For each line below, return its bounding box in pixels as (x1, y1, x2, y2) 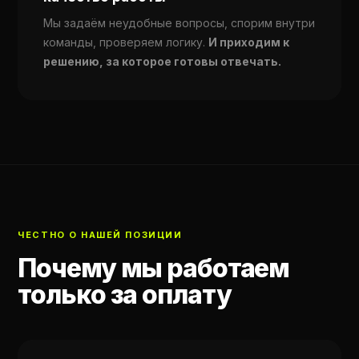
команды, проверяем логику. (43, 35, 209, 49)
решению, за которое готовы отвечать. (43, 54, 282, 68)
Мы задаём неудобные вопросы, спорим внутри (43, 16, 316, 30)
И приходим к (208, 35, 290, 49)
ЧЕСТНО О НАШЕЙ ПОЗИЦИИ (18, 229, 183, 240)
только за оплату (18, 279, 232, 310)
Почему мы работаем (18, 252, 290, 284)
